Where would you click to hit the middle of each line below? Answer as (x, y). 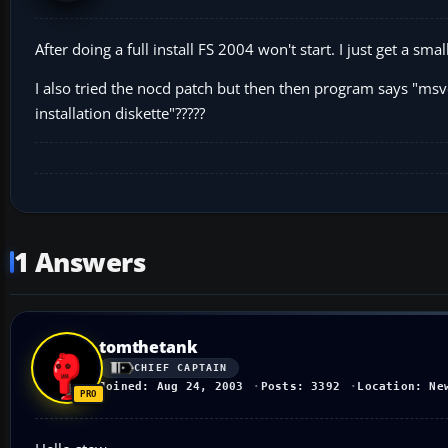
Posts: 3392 (300, 386)
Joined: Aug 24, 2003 (171, 386)
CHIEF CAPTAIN (181, 368)
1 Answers (80, 262)
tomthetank (148, 346)
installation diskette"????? (120, 112)
